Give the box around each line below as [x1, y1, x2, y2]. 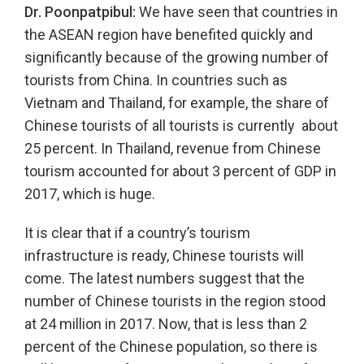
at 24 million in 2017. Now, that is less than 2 [24, 315, 307, 333]
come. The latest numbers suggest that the [24, 270, 305, 288]
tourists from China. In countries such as [24, 71, 288, 89]
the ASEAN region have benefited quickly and [24, 26, 313, 44]
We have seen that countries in [136, 3, 338, 21]
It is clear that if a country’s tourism [24, 224, 250, 242]
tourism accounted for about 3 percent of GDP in [24, 162, 336, 180]
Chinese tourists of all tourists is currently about [24, 117, 338, 135]
